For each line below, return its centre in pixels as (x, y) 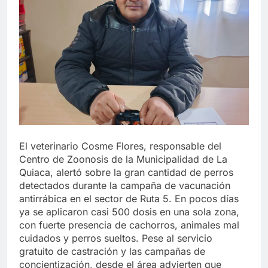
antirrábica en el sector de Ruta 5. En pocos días (129, 198)
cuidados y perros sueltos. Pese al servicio (116, 238)
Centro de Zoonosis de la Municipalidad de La (123, 159)
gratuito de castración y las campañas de (112, 251)
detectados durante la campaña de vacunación (125, 185)
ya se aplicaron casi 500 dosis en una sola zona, (129, 211)
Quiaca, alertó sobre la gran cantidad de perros (126, 172)
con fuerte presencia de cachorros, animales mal (129, 225)
